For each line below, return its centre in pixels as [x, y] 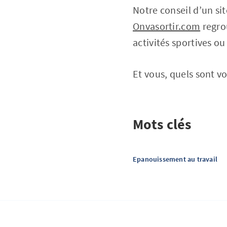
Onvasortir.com [167, 26]
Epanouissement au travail [175, 159]
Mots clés [162, 124]
